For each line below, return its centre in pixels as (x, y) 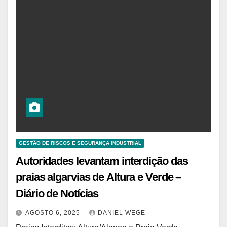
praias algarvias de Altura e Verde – (99, 177)
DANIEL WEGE (122, 213)
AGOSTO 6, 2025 (54, 213)
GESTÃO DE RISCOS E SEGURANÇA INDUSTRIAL (80, 143)
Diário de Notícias (57, 193)
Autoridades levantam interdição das (102, 161)
